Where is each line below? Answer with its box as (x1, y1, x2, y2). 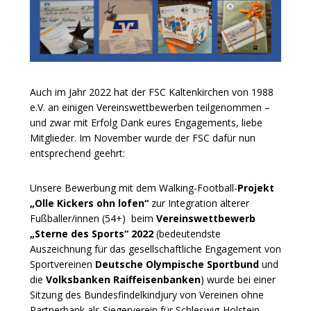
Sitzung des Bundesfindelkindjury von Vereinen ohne (30, 288, 264, 301)
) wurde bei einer (201, 273, 276, 286)
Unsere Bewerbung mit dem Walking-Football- (30, 181, 237, 194)
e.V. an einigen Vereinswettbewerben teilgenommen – (30, 101, 270, 114)
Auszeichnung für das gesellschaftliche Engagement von (30, 242, 281, 255)
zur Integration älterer (149, 196, 249, 210)
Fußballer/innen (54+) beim (30, 212, 156, 225)
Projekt (237, 181, 274, 194)
